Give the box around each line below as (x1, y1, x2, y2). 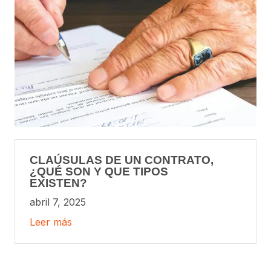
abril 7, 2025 (30, 195, 86, 208)
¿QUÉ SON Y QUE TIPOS (30, 165, 168, 178)
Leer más (30, 216, 72, 229)
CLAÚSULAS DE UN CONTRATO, (30, 153, 214, 166)
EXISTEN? (30, 176, 87, 189)
